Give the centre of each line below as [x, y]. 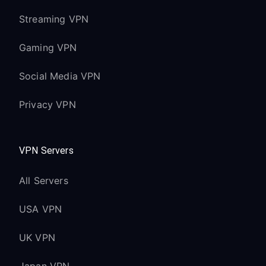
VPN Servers [46, 151]
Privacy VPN [47, 104]
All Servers [44, 180]
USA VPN [41, 209]
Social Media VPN [60, 76]
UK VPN [37, 237]
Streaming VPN [54, 19]
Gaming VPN [48, 47]
